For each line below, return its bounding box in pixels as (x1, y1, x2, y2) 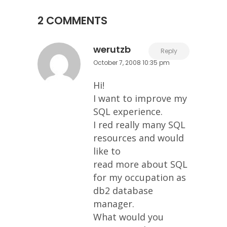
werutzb (93, 43, 131, 56)
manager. (93, 198, 134, 210)
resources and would (93, 132, 184, 144)
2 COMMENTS (37, 13, 107, 28)
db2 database (93, 184, 153, 197)
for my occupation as (93, 171, 186, 183)
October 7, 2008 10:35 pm (93, 58, 170, 67)
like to (93, 145, 121, 157)
